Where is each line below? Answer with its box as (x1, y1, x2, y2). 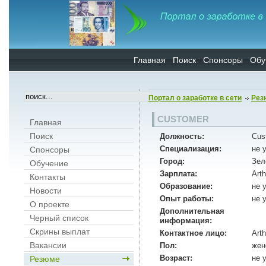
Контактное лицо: (160, 229, 227, 237)
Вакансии (30, 240, 66, 250)
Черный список (30, 213, 88, 223)
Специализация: (160, 144, 221, 153)
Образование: (160, 182, 213, 191)
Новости (30, 186, 62, 195)
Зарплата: (160, 169, 197, 178)
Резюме (30, 254, 60, 264)
